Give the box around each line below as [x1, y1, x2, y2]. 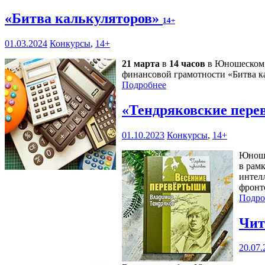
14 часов [169, 58, 205, 69]
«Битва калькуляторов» [5, 10, 163, 26]
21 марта [122, 58, 160, 69]
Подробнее [122, 79, 166, 90]
